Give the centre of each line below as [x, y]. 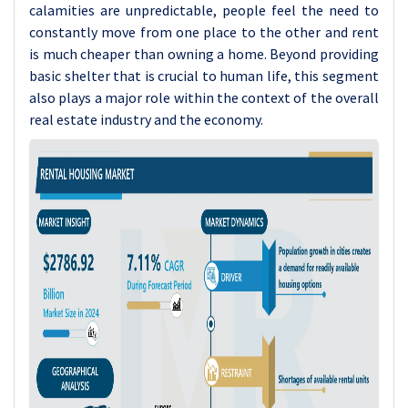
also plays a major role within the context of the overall [204, 97]
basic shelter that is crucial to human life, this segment [204, 76]
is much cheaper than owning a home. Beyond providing [204, 54]
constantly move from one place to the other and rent [204, 32]
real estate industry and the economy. [146, 119]
